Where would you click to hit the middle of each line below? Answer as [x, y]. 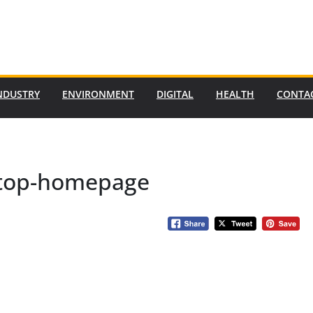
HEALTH [235, 94]
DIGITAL [175, 94]
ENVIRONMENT [98, 94]
